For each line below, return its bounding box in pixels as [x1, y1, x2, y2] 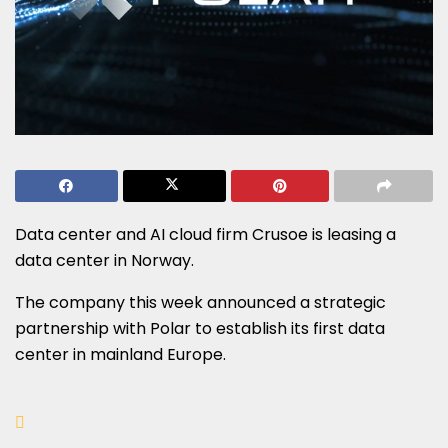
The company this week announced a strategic [15, 291, 386, 315]
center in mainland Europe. [15, 343, 226, 367]
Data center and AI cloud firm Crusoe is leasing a [15, 223, 396, 247]
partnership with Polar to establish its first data [15, 317, 385, 341]
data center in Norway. [15, 249, 194, 273]
